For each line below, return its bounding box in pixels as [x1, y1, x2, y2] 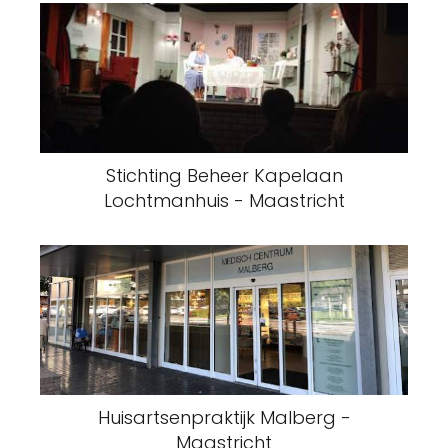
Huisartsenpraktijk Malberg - [97, 405, 351, 430]
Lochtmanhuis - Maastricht [103, 188, 345, 213]
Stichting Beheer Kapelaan [105, 163, 343, 188]
